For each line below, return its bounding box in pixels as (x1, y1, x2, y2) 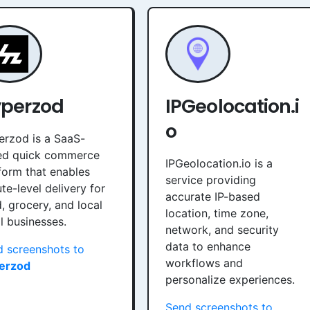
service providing (165, 173, 256, 187)
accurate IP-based (165, 190, 260, 203)
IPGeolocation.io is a (165, 156, 273, 170)
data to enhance (165, 239, 250, 253)
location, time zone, (165, 206, 268, 220)
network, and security (165, 223, 279, 237)
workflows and (165, 256, 243, 270)
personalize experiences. (165, 273, 295, 286)
